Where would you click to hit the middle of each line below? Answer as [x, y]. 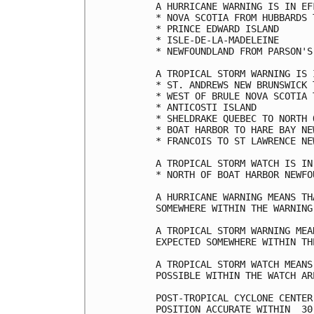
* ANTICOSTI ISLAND [206, 107]
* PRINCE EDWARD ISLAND [217, 28]
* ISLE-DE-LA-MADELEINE [217, 40]
